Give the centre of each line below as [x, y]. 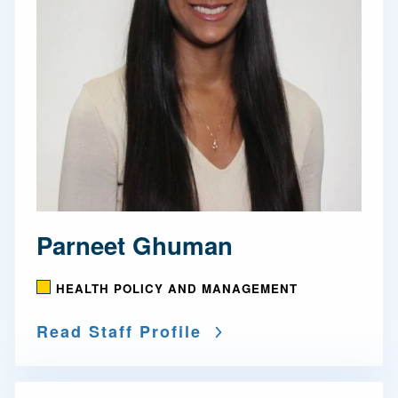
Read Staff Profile [119, 331]
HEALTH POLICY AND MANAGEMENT [177, 288]
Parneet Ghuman [135, 245]
